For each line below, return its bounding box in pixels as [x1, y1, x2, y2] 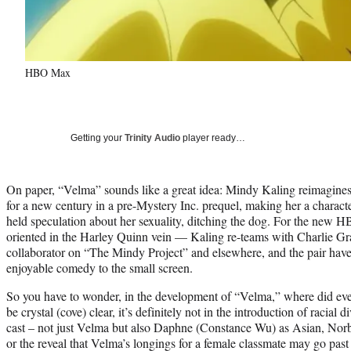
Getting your [71, 132, 125, 143]
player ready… [180, 132, 245, 143]
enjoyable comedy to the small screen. [6, 259, 193, 276]
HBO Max [25, 64, 71, 80]
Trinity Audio [125, 132, 180, 143]
